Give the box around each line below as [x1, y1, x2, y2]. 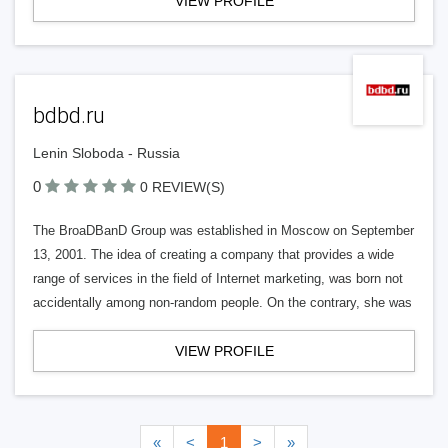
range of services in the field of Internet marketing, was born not [33, 271, 403, 286]
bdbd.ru [33, 103, 105, 128]
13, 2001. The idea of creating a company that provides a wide [33, 247, 394, 262]
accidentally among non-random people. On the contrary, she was [33, 295, 412, 310]
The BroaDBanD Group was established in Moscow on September [33, 223, 414, 238]
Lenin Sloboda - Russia [33, 145, 180, 161]
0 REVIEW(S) [140, 179, 225, 195]
